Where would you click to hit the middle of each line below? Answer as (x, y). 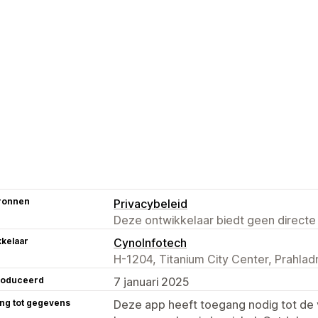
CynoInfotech (150, 242)
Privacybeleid (150, 203)
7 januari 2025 (152, 281)
